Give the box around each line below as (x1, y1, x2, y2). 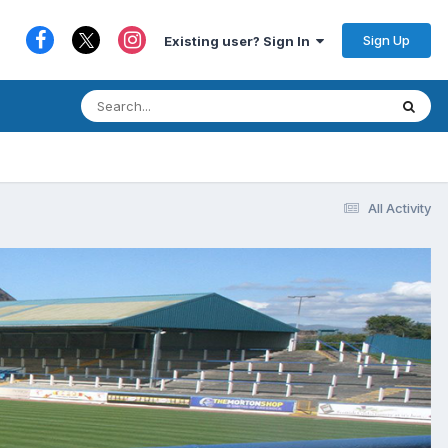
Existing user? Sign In (164, 32, 316, 49)
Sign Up (363, 31, 410, 48)
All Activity (368, 199, 431, 216)
